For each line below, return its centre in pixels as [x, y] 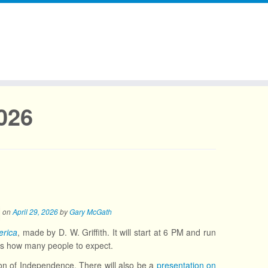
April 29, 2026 [35, 212]
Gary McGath [91, 212]
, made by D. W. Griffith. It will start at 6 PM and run [117, 232]
